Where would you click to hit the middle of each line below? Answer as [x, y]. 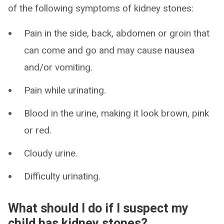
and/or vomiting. [58, 67]
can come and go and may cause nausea [109, 50]
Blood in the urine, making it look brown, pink [116, 113]
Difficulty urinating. [62, 176]
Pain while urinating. [65, 90]
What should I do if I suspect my [98, 208]
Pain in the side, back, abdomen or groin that [117, 33]
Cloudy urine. [51, 153]
